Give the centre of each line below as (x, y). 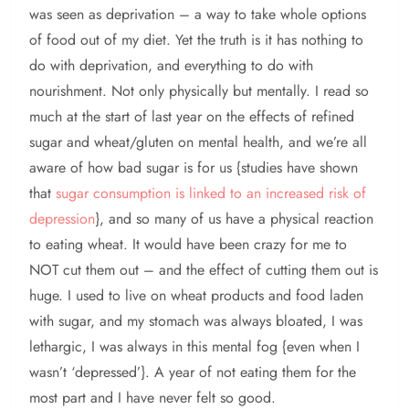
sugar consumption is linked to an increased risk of (211, 194)
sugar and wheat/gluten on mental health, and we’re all (198, 142)
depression (62, 219)
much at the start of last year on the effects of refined (192, 117)
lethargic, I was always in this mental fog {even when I (194, 347)
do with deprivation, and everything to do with (171, 66)
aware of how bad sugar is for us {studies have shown (194, 168)
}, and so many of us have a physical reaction (234, 219)
